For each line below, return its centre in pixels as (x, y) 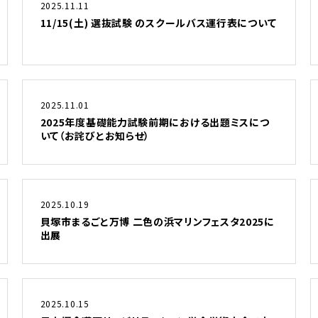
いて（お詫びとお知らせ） (95, 136)
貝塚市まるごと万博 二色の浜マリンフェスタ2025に (157, 221)
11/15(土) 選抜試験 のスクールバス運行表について (158, 23)
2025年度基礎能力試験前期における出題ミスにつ (155, 122)
